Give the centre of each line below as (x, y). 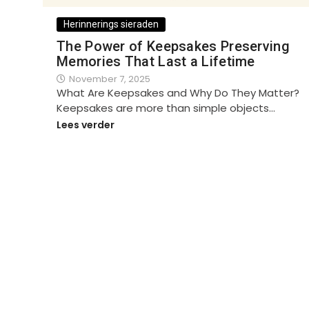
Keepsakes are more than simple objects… (166, 108)
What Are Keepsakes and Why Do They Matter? (178, 93)
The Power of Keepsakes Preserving (173, 47)
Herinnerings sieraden (111, 24)
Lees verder (86, 125)
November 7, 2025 (110, 79)
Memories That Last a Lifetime (156, 62)
